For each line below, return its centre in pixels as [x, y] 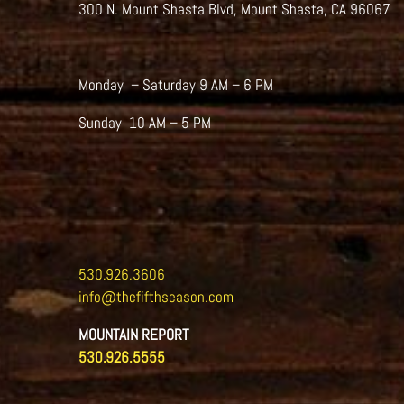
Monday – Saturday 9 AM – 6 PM [176, 85]
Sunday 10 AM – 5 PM [145, 123]
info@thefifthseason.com [156, 297]
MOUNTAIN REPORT [133, 335]
